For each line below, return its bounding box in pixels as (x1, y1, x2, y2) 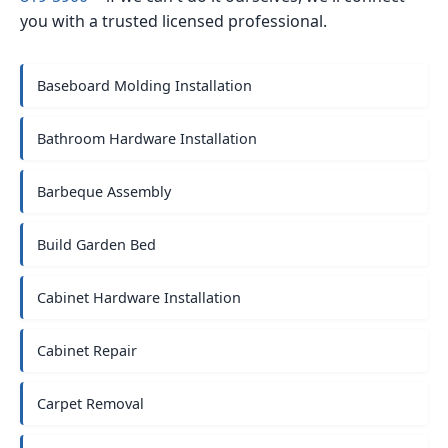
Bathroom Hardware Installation (37, 129, 257, 148)
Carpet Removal (37, 394, 144, 413)
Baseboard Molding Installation (37, 76, 252, 95)
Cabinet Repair (37, 341, 137, 360)
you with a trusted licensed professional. (20, 10, 327, 32)
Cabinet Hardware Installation (37, 288, 241, 307)
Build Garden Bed (37, 235, 156, 254)
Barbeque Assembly (37, 182, 171, 201)
